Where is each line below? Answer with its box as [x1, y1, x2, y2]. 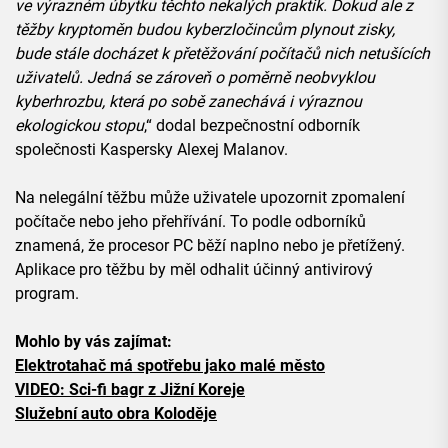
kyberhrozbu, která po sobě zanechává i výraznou [15, 92, 362, 112]
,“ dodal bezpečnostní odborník [144, 116, 360, 136]
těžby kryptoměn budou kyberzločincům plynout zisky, [15, 20, 395, 40]
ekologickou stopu [15, 116, 144, 136]
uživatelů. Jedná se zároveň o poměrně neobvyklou [15, 68, 375, 88]
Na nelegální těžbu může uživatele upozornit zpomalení [15, 188, 405, 208]
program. [15, 284, 79, 304]
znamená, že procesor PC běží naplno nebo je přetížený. [15, 236, 405, 256]
